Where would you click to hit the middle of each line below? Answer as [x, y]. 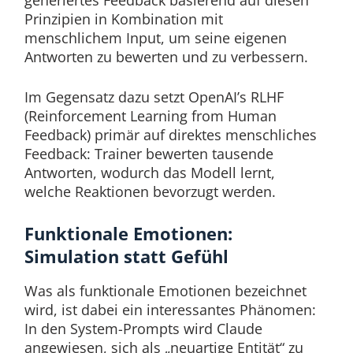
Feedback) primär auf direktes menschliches [170, 135]
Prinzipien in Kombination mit [123, 19]
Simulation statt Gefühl [126, 257]
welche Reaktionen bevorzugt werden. [150, 192]
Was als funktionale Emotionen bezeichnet [165, 290]
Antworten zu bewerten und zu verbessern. [166, 57]
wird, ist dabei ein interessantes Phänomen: [170, 309]
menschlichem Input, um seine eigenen [155, 38]
